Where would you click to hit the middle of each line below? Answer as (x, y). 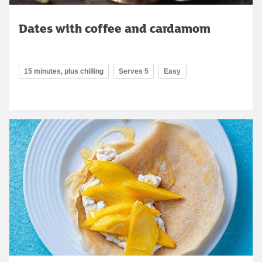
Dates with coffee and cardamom (115, 28)
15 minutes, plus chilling (64, 71)
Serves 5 (134, 71)
